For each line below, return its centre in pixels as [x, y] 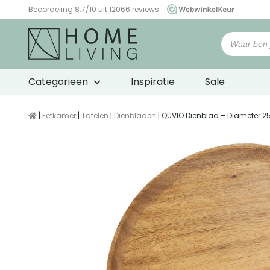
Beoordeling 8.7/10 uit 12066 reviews [95, 9]
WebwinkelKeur [55, 20]
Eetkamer [59, 116]
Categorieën [58, 82]
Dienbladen [135, 116]
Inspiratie [153, 82]
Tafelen [95, 116]
